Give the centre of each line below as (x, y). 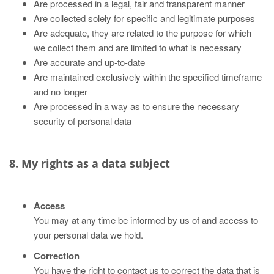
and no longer (61, 91)
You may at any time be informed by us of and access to (146, 220)
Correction (57, 256)
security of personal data (83, 121)
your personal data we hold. (88, 235)
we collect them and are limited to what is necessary (138, 47)
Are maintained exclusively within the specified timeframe (148, 77)
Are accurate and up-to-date (89, 62)
